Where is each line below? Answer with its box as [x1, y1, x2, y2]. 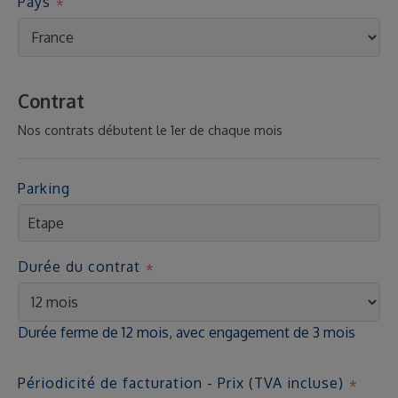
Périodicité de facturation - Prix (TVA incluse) [18, 374, 344, 392]
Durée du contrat [18, 258, 140, 275]
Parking [18, 179, 70, 197]
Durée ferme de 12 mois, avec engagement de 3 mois [18, 323, 355, 341]
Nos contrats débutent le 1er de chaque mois [18, 122, 283, 138]
